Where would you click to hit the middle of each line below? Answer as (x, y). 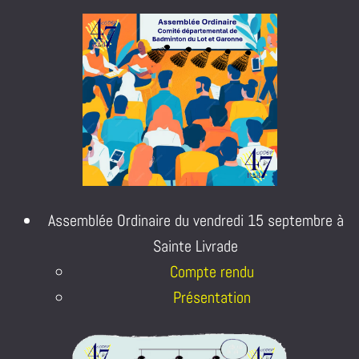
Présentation (212, 297)
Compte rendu (212, 271)
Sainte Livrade (196, 246)
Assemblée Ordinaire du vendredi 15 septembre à (196, 220)
